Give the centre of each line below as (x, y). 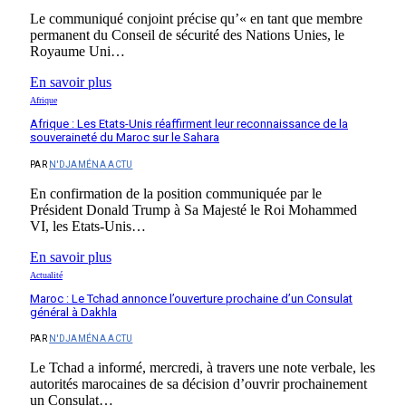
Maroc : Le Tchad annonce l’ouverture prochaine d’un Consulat (191, 298)
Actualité (46, 275)
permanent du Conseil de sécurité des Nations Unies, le (187, 35)
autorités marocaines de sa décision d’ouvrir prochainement (198, 384)
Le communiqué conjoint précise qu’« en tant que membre (196, 19)
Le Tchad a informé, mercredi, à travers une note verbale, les (203, 368)
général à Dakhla (73, 312)
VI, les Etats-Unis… (88, 226)
